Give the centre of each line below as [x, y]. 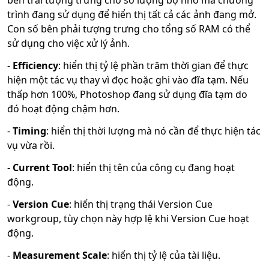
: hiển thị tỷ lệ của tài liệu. [164, 255]
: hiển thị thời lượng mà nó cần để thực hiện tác [153, 131]
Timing [29, 131]
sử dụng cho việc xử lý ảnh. [68, 44]
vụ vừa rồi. [31, 146]
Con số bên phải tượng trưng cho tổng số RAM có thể [129, 29]
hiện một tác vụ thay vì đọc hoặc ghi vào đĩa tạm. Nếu [128, 80]
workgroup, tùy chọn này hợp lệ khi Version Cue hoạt [128, 219]
